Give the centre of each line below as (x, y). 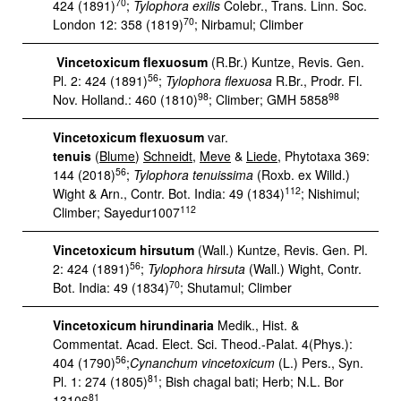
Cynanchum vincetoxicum (202, 363)
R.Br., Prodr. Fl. (317, 81)
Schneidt (168, 156)
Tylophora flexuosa (217, 81)
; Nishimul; (330, 193)
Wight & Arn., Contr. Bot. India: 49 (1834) (169, 193)
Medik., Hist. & (256, 325)
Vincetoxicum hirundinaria (133, 325)
